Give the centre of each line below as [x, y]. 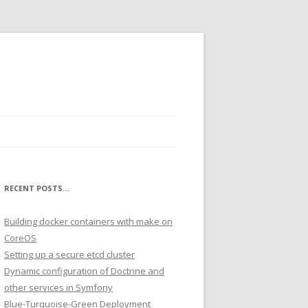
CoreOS [20, 238]
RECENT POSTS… [37, 188]
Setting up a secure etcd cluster [69, 254]
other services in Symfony [58, 287]
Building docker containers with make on [88, 221]
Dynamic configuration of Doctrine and [84, 271]
